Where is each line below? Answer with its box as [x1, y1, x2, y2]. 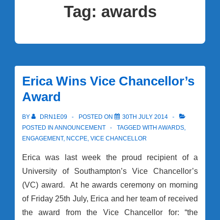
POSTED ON [79, 113, 114, 121]
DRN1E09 [40, 113, 67, 121]
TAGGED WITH [117, 124, 158, 132]
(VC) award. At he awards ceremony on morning [22, 181, 198, 190]
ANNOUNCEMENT [55, 124, 106, 132]
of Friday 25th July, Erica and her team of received [22, 194, 198, 203]
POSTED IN [22, 124, 55, 132]
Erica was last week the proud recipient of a [22, 153, 198, 162]
